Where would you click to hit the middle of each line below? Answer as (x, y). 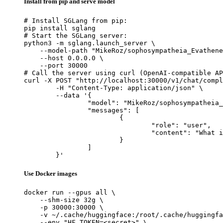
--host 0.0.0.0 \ (64, 58)
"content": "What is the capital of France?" (88, 132)
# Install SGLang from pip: (76, 20)
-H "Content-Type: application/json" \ (40, 88)
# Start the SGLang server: (76, 35)
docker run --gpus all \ (70, 192)
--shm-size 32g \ (64, 200)
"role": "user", (88, 125)
